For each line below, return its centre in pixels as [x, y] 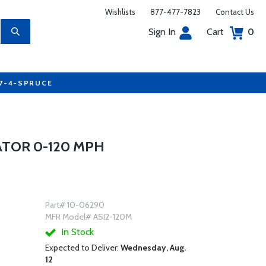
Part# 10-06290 [75, 205]
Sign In [162, 32]
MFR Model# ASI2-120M [88, 217]
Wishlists [120, 12]
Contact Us [235, 12]
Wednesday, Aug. [153, 248]
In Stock [76, 232]
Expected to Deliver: [83, 248]
